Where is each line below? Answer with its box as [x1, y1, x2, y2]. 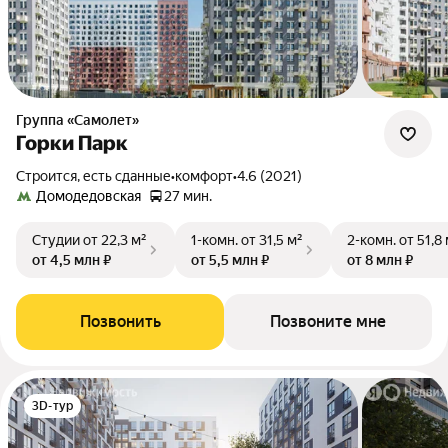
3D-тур [32, 399, 74, 413]
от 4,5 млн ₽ [32, 252, 111, 268]
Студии [32, 232, 80, 248]
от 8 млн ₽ [347, 252, 413, 268]
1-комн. [191, 232, 238, 248]
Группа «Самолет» [23, 112, 139, 128]
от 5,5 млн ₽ [191, 252, 269, 268]
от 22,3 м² [83, 232, 147, 248]
